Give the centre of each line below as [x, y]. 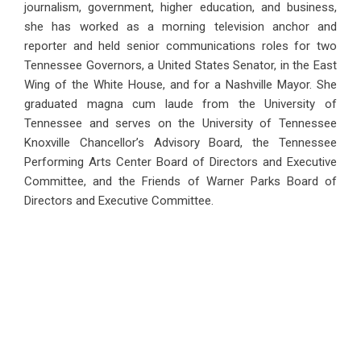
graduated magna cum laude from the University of [180, 104]
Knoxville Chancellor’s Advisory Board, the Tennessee [180, 143]
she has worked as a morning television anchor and [180, 27]
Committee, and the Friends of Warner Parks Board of [180, 182]
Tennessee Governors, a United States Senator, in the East [180, 66]
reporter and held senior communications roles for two [180, 46]
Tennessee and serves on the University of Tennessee [180, 124]
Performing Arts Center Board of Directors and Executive [180, 162]
